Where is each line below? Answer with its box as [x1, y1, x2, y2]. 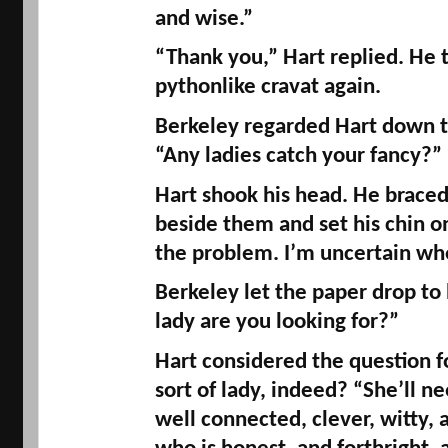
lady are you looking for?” [154, 311, 404, 335]
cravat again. [255, 76, 386, 100]
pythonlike [154, 76, 256, 100]
